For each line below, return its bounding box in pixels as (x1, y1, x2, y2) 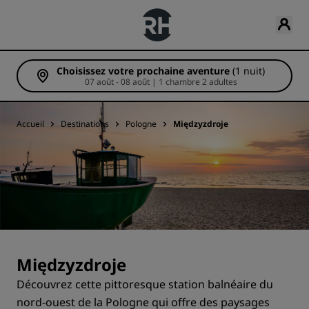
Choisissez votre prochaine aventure (57, 64, 230, 77)
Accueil (17, 118, 44, 130)
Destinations (61, 118, 109, 130)
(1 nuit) (232, 64, 265, 77)
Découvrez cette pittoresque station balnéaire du (17, 277, 273, 292)
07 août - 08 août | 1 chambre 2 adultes (201, 76, 237, 88)
